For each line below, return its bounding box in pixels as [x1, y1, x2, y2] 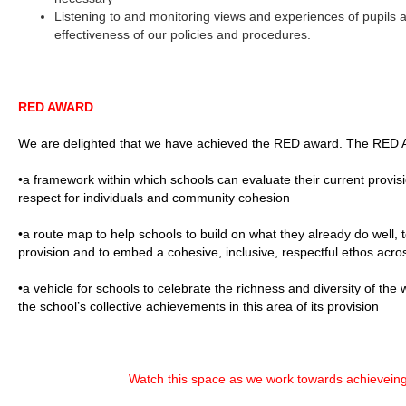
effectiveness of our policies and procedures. [54, 27, 312, 42]
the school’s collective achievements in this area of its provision [18, 299, 380, 314]
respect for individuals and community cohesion [18, 190, 291, 205]
